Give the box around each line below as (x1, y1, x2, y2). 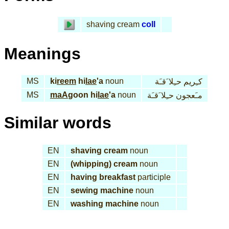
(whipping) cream (70, 159, 138, 168)
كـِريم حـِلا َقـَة (155, 77, 202, 86)
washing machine (70, 199, 139, 208)
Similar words (4, 113, 111, 132)
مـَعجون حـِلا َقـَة (147, 91, 202, 100)
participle (135, 172, 171, 181)
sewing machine (70, 186, 133, 195)
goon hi (68, 90, 98, 100)
